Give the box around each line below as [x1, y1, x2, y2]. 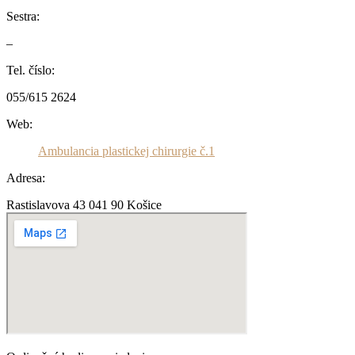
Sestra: [6, 10, 40, 23]
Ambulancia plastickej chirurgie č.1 [38, 144, 215, 158]
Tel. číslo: [6, 63, 55, 77]
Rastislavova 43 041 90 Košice [6, 198, 162, 212]
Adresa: [6, 171, 45, 185]
